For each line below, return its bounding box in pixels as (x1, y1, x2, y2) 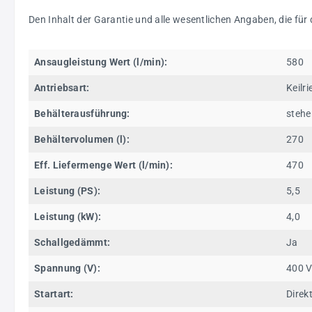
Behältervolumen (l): (34, 134, 130, 145)
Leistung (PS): (34, 185, 101, 196)
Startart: (34, 288, 74, 299)
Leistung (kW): (34, 211, 102, 222)
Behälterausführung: (34, 108, 130, 119)
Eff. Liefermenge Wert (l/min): (34, 159, 173, 171)
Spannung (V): (34, 263, 100, 274)
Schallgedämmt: (34, 237, 111, 248)
